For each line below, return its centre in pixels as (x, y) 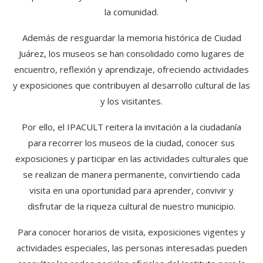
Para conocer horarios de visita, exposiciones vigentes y (131, 232)
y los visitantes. (131, 101)
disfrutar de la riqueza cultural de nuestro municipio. (131, 206)
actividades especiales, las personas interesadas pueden (131, 248)
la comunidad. (131, 12)
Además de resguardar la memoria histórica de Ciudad (131, 38)
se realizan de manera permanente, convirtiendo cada (131, 174)
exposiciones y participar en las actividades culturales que (131, 159)
